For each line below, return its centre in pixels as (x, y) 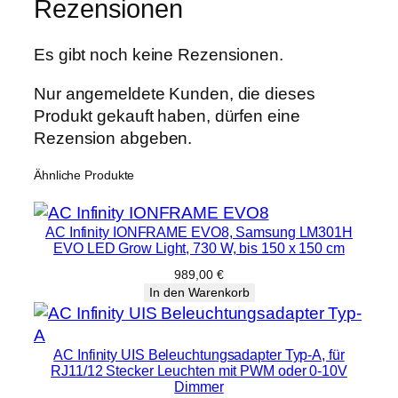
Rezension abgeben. (113, 138)
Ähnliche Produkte (84, 175)
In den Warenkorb (199, 292)
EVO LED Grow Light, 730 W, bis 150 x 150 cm (199, 247)
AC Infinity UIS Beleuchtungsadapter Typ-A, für (199, 354)
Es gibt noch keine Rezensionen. (159, 55)
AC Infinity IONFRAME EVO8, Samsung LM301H (199, 231)
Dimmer (199, 386)
